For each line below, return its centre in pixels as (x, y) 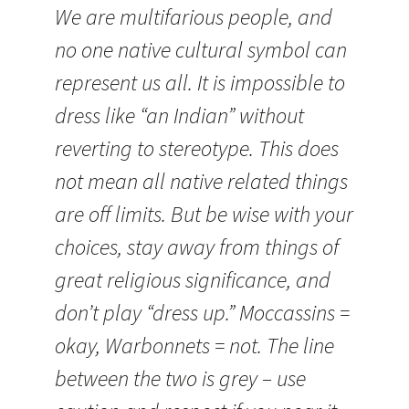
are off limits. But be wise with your (204, 214)
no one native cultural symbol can (201, 50)
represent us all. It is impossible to (200, 83)
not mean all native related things (201, 181)
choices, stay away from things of (197, 247)
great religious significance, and (193, 280)
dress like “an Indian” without (179, 115)
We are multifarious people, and (194, 17)
